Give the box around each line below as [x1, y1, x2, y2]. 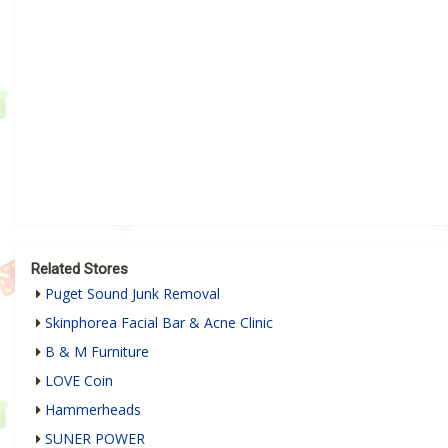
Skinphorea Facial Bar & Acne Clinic [45, 312, 273, 332]
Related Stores [31, 259, 128, 278]
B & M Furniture [45, 341, 149, 361]
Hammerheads [45, 399, 141, 419]
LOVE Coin [45, 370, 113, 390]
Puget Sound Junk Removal [45, 283, 220, 303]
